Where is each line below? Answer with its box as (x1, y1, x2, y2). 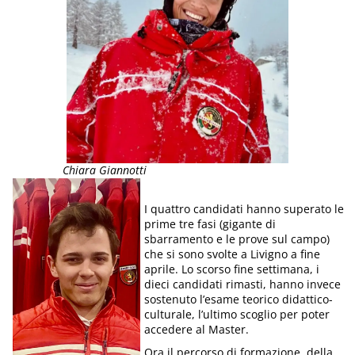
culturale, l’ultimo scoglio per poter (144, 306, 330, 322)
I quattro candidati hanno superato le (144, 200, 345, 216)
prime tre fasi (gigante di (144, 216, 277, 231)
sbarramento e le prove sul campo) (144, 231, 330, 246)
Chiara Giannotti (63, 162, 147, 178)
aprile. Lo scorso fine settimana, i (144, 261, 320, 277)
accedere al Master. (144, 321, 250, 337)
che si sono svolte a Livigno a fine (144, 246, 321, 261)
